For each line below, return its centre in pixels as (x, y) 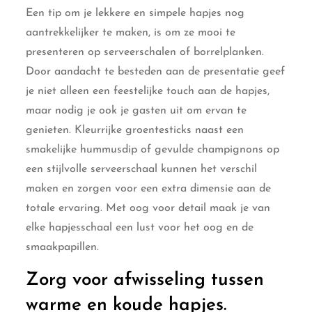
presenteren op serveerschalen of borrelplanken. (145, 52)
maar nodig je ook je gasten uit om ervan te (136, 110)
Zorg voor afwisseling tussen (145, 280)
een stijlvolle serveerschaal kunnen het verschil (142, 169)
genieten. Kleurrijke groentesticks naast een (135, 130)
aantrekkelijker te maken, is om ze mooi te (131, 32)
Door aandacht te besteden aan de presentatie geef (156, 71)
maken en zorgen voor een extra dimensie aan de (149, 188)
